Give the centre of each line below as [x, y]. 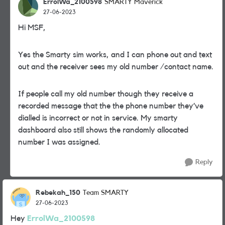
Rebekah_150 [58, 193]
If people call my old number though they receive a [106, 94]
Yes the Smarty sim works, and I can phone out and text [115, 55]
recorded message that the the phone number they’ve [111, 106]
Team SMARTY [106, 193]
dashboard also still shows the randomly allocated [103, 130]
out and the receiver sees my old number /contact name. [116, 67]
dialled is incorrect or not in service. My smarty [98, 118]
